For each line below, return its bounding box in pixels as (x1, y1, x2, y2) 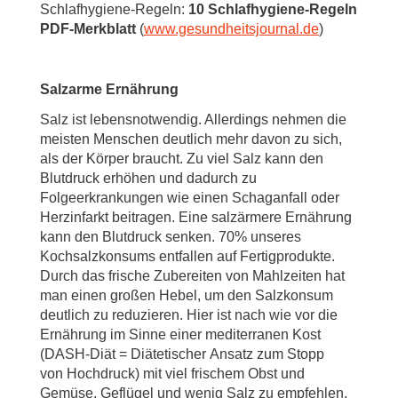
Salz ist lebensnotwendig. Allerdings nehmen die (40, 112, 346, 127)
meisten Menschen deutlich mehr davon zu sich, (40, 131, 342, 147)
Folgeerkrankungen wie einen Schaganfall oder (40, 190, 339, 205)
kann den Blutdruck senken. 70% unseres (40, 229, 301, 244)
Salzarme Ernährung (40, 82, 179, 97)
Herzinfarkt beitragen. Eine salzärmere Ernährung (40, 210, 352, 225)
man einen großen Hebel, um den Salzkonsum (40, 288, 333, 303)
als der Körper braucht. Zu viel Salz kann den (40, 151, 323, 166)
